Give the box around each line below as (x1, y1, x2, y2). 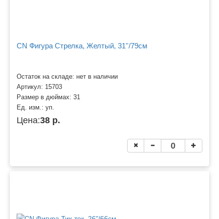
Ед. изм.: (17, 104, 45, 111)
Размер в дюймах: (17, 93, 73, 101)
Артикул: (17, 83, 45, 90)
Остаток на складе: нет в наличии (17, 73, 118, 80)
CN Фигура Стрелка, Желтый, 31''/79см (17, 42, 147, 50)
